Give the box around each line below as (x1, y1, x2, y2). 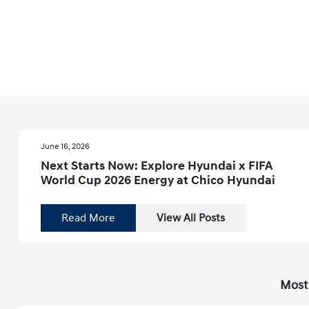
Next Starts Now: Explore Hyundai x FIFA (41, 158, 273, 174)
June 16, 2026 (41, 141, 90, 152)
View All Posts (157, 211, 226, 225)
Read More (61, 211, 116, 225)
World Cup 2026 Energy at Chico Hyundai (41, 172, 276, 188)
